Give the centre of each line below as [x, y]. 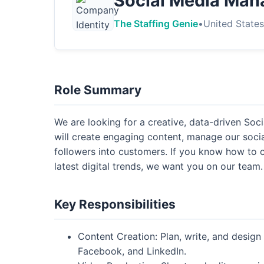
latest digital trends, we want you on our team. [159, 166]
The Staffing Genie [156, 23]
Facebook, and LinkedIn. [132, 251]
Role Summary [98, 90]
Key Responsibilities [115, 204]
